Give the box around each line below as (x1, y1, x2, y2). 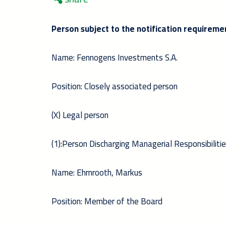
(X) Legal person (51, 107, 108, 123)
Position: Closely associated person (51, 78, 178, 94)
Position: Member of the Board (51, 193, 162, 209)
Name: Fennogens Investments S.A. (51, 49, 178, 66)
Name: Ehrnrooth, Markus (51, 164, 142, 181)
